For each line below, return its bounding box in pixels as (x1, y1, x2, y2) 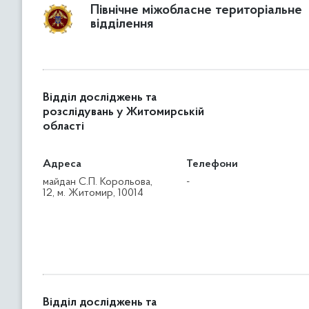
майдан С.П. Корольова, (43, 177, 152, 188)
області (43, 121, 84, 133)
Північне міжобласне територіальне (90, 3, 302, 17)
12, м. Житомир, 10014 (43, 188, 143, 199)
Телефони (186, 159, 239, 170)
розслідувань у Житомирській (43, 106, 204, 119)
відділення (90, 17, 153, 31)
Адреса (43, 159, 81, 170)
